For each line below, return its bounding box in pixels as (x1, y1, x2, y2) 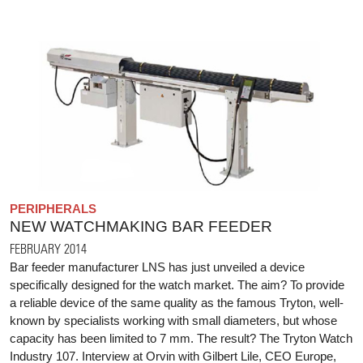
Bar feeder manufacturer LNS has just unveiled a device (10, 260, 305, 275)
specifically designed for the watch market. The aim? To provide (10, 278, 344, 293)
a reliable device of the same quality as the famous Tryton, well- (10, 296, 344, 310)
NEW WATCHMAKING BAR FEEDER (10, 218, 272, 236)
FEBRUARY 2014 (10, 241, 87, 257)
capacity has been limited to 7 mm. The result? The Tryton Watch (10, 331, 352, 346)
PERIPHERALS (10, 202, 96, 216)
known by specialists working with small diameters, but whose (10, 314, 337, 328)
